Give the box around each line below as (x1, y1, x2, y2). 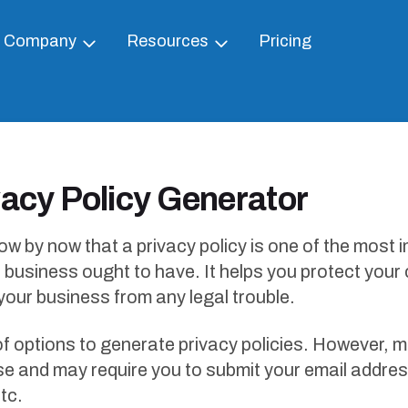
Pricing (259, 32, 311, 50)
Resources (127, 32, 209, 50)
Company (4, 32, 76, 50)
